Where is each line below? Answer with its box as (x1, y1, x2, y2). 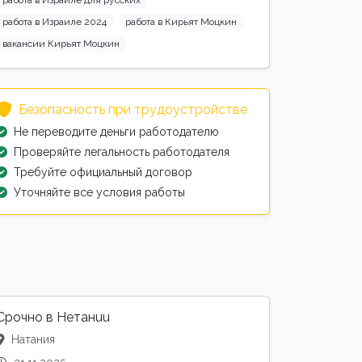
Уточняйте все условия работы (14, 186, 185, 200)
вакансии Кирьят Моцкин (2, 37, 120, 49)
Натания (8, 333, 55, 347)
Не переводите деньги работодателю (14, 125, 219, 139)
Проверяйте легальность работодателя (14, 145, 229, 159)
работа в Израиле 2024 (2, 15, 107, 27)
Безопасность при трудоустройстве (19, 102, 247, 118)
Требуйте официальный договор (14, 166, 192, 179)
